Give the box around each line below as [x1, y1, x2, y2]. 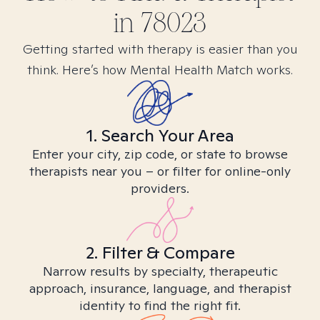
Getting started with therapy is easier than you [22, 41, 298, 57]
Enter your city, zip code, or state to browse [32, 146, 288, 162]
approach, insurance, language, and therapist [29, 280, 291, 296]
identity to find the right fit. [79, 297, 241, 314]
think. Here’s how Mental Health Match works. [27, 61, 293, 78]
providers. [131, 180, 189, 196]
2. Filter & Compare [85, 241, 235, 264]
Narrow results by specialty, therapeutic [42, 263, 278, 279]
